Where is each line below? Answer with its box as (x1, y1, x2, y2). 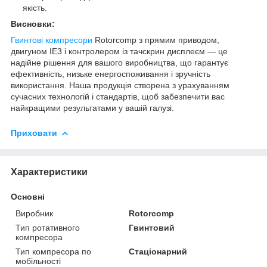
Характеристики (11, 166, 88, 177)
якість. (23, 2, 47, 13)
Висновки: (11, 18, 55, 29)
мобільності (15, 256, 61, 266)
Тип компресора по (15, 246, 91, 256)
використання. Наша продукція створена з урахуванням (11, 80, 229, 90)
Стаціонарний (129, 246, 188, 256)
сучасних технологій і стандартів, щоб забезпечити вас (11, 91, 225, 101)
